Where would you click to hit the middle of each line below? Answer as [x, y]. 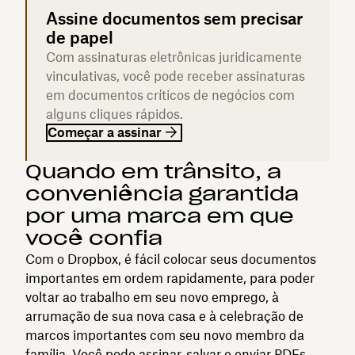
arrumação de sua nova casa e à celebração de [164, 316]
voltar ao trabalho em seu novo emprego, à [152, 297]
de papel [80, 37]
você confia [94, 238]
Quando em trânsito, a [153, 171]
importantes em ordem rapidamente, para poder [170, 278]
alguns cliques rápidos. [115, 114]
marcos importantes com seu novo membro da [165, 335]
